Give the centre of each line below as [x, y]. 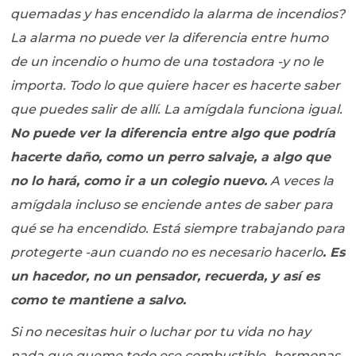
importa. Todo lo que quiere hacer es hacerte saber [176, 86]
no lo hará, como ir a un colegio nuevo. [139, 181]
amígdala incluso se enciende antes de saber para [172, 205]
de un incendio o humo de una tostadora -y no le [167, 62]
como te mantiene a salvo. [99, 300]
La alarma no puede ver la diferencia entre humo [170, 38]
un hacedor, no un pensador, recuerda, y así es [165, 277]
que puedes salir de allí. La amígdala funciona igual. [177, 110]
